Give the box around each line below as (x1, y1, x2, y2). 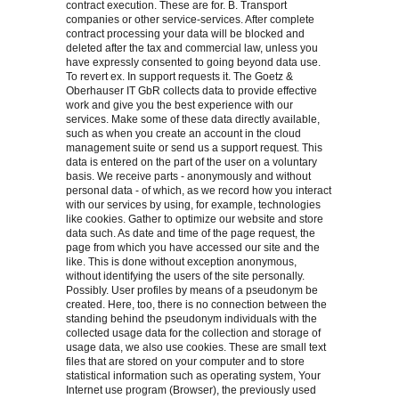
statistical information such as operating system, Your (66, 370, 321, 383)
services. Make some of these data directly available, (66, 113, 320, 126)
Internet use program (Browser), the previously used (66, 384, 316, 397)
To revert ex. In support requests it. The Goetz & (66, 70, 293, 84)
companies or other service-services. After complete (66, 13, 314, 27)
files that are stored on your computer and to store (66, 355, 305, 369)
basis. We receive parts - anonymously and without (66, 170, 311, 183)
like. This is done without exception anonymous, (66, 256, 297, 269)
